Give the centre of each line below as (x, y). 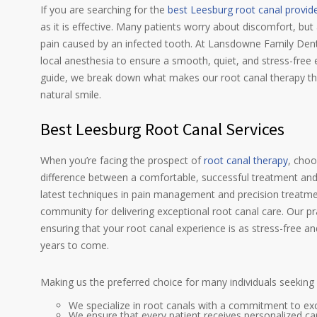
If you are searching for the (104, 10)
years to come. (75, 245)
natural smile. (71, 94)
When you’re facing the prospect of (122, 160)
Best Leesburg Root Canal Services (162, 129)
